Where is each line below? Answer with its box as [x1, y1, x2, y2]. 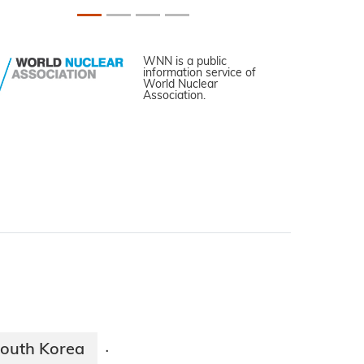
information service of [143, 67, 256, 80]
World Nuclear [143, 79, 218, 92]
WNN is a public [143, 56, 227, 69]
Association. [143, 90, 206, 103]
